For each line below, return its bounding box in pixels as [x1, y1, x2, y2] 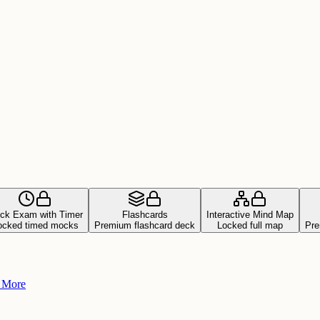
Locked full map [217, 220, 283, 231]
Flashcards [121, 209, 168, 221]
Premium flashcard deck [94, 220, 195, 231]
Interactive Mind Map [206, 209, 294, 221]
